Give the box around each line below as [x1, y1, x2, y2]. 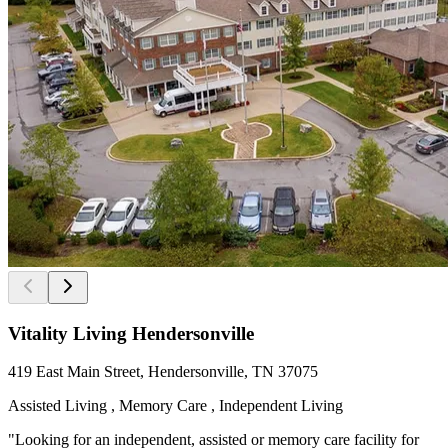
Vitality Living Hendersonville [8, 322, 254, 344]
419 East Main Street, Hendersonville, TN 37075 [8, 363, 318, 381]
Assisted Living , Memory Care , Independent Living [8, 397, 343, 415]
